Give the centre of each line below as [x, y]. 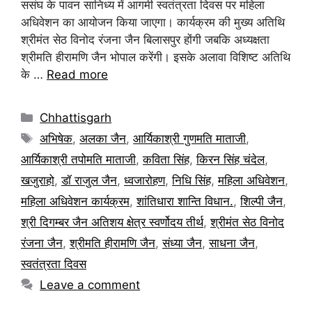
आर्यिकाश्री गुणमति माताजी [190, 138]
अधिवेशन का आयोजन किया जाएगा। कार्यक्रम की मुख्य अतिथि [153, 22]
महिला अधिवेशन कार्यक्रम [75, 201]
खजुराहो [38, 180]
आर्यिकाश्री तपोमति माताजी [78, 159]
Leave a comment [90, 284]
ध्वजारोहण [145, 180]
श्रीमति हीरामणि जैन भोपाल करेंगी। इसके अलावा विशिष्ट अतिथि [156, 57]
